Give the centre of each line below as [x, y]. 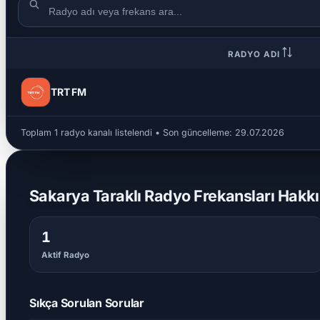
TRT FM [69, 91]
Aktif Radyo [65, 255]
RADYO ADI [255, 54]
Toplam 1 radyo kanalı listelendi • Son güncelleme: [128, 132]
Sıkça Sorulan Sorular [87, 303]
